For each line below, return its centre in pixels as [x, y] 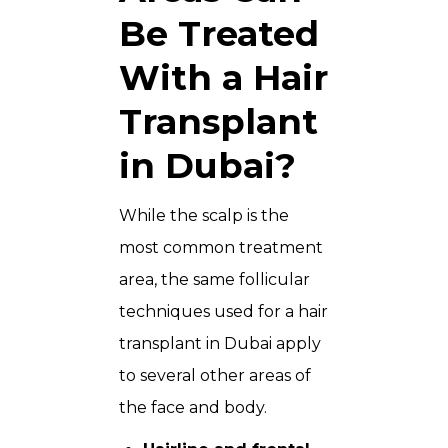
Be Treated [219, 34]
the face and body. [193, 408]
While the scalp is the [204, 216]
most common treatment [221, 248]
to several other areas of [215, 376]
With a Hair [223, 78]
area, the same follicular [214, 280]
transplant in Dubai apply [220, 344]
